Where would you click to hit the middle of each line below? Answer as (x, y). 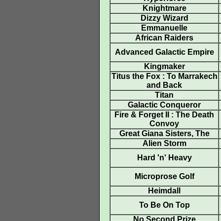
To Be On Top (164, 205)
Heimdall (164, 191)
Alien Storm (164, 143)
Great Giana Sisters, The (164, 133)
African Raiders (164, 38)
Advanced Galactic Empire (164, 52)
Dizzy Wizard (164, 18)
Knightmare (164, 8)
